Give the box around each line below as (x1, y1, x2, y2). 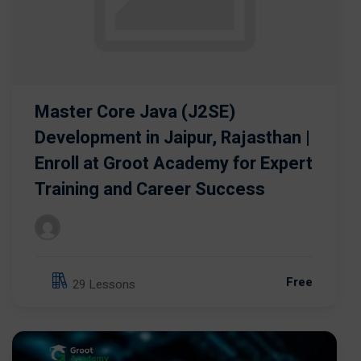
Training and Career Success (35, 176, 265, 202)
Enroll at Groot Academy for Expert (35, 150, 313, 176)
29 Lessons (73, 276, 135, 294)
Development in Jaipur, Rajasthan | (35, 124, 310, 151)
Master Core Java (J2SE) (35, 98, 235, 125)
